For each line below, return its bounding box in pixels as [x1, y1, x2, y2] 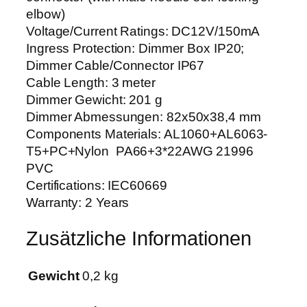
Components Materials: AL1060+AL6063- [26, 126, 268, 141]
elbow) [26, 6, 65, 21]
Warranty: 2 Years [26, 195, 130, 210]
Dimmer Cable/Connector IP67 [26, 58, 205, 73]
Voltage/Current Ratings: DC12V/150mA [26, 23, 260, 38]
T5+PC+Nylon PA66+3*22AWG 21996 [26, 143, 257, 158]
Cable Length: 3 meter [26, 75, 156, 90]
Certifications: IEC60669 [26, 177, 167, 193]
